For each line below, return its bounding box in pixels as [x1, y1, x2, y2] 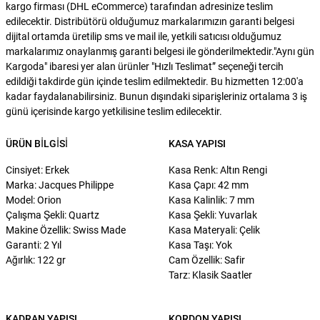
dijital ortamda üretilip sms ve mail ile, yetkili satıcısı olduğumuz [6, 30, 281, 42]
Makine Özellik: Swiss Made [6, 224, 126, 236]
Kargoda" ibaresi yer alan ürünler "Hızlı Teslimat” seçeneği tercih [6, 60, 284, 72]
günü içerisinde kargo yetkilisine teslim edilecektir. [6, 105, 222, 117]
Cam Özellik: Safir [169, 254, 245, 266]
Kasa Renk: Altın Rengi [169, 164, 267, 176]
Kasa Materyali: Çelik [169, 224, 260, 236]
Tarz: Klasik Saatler [169, 269, 252, 281]
